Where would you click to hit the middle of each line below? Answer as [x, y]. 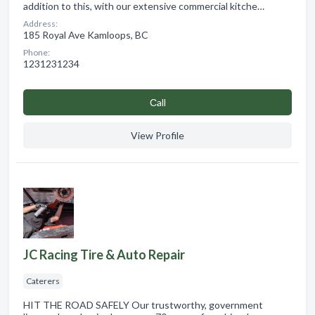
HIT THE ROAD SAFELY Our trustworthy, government [143, 304]
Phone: [37, 52]
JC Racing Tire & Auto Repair [104, 254]
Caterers [43, 281]
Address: [40, 23]
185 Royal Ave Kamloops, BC [86, 34]
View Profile [157, 135]
